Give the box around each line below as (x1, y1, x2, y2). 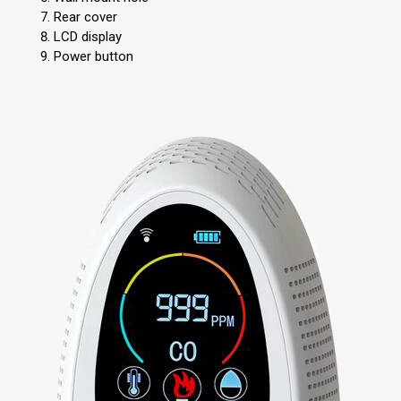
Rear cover (53, 9, 117, 26)
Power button (53, 48, 133, 65)
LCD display (53, 29, 122, 46)
